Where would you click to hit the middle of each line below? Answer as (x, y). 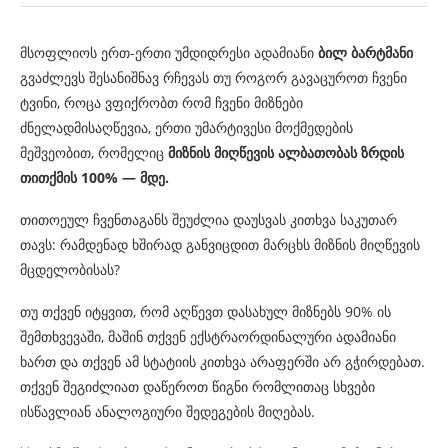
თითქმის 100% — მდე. (94, 178)
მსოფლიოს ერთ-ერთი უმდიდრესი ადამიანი (169, 53)
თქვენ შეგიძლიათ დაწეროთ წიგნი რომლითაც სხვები (197, 387)
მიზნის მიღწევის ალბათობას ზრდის (286, 153)
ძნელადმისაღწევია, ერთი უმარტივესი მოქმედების (186, 128)
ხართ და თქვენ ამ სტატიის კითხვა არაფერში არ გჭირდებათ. (222, 362)
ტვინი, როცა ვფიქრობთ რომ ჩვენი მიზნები (161, 103)
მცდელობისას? (70, 270)
